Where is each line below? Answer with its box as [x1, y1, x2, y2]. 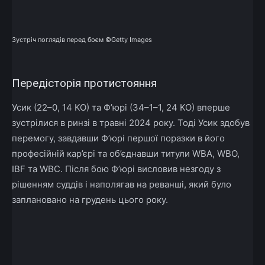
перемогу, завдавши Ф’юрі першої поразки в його [12, 132, 225, 144]
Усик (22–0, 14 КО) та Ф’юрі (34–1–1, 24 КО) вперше [12, 101, 230, 113]
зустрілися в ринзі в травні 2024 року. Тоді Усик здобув [12, 117, 250, 128]
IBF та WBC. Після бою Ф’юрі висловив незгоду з [12, 163, 221, 174]
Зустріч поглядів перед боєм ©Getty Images [12, 35, 152, 44]
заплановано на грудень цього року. [12, 193, 168, 205]
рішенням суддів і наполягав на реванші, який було [12, 178, 231, 190]
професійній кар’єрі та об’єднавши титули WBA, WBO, [12, 147, 240, 159]
